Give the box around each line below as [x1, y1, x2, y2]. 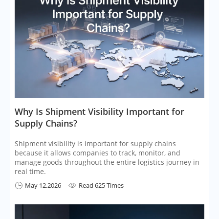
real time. [15, 167, 46, 176]
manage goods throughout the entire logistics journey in [15, 157, 199, 167]
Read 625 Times [79, 181, 124, 190]
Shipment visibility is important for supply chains [15, 139, 176, 149]
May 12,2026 [25, 181, 61, 190]
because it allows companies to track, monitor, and [15, 148, 180, 158]
